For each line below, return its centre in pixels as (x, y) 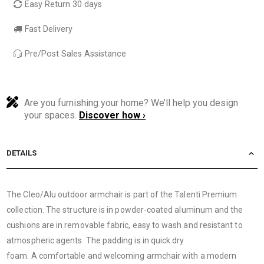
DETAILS (22, 153)
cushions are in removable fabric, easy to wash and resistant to (125, 225)
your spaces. (52, 115)
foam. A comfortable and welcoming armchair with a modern (122, 255)
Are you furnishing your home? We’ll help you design (131, 103)
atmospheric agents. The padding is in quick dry (95, 240)
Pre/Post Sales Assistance (75, 54)
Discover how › (113, 115)
